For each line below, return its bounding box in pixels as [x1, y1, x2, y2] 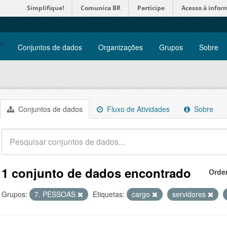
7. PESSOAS [34, 189, 78, 199]
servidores [172, 189, 208, 199]
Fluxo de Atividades [105, 104, 170, 114]
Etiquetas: [93, 189, 125, 199]
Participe [137, 4, 165, 12]
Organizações [98, 42, 143, 52]
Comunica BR [81, 4, 121, 12]
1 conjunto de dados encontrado [2, 164, 191, 181]
